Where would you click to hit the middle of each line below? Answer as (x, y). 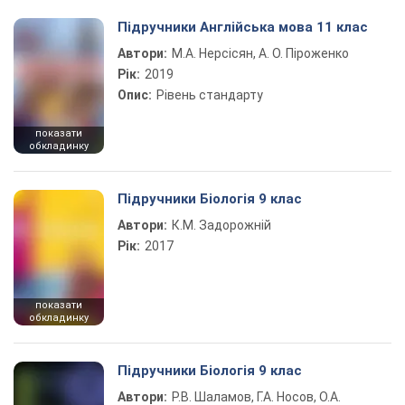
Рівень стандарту (210, 95)
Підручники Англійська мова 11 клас (243, 27)
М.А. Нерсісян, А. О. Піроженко (260, 53)
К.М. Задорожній (221, 225)
